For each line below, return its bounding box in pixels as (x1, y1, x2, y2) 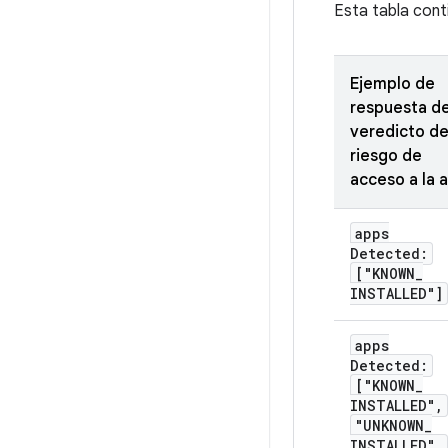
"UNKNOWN (355, 416, 424, 436)
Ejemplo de (350, 74, 435, 95)
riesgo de (350, 146, 422, 167)
